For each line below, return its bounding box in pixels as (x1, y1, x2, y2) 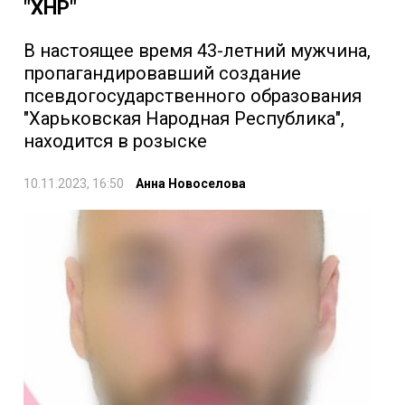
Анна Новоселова (136, 175, 246, 191)
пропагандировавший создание (24, 61, 301, 84)
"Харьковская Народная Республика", (24, 107, 344, 129)
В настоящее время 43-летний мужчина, (24, 39, 371, 61)
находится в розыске (24, 129, 207, 152)
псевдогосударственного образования (24, 84, 362, 107)
